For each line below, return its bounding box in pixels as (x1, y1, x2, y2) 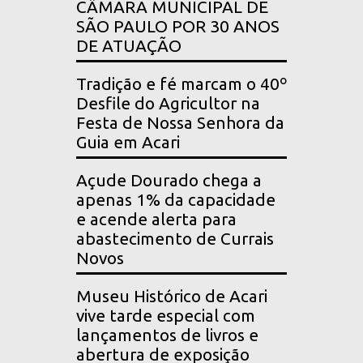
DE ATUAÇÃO (76, 36, 181, 56)
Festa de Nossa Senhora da (76, 113, 284, 133)
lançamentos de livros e (76, 326, 258, 345)
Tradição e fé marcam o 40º (76, 75, 287, 94)
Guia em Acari (76, 133, 180, 152)
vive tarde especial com (76, 306, 255, 326)
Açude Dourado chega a (76, 171, 262, 190)
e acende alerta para (76, 210, 237, 229)
